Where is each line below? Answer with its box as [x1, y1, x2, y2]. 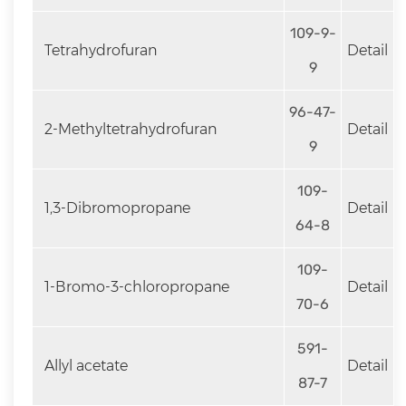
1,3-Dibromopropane [41, 199, 190, 217]
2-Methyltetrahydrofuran [41, 121, 217, 138]
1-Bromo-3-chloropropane [41, 278, 229, 295]
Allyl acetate [41, 357, 128, 374]
